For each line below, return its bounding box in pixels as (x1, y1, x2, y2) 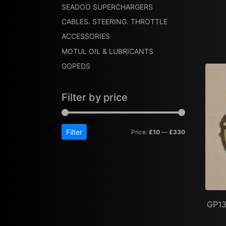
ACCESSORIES (62, 32, 110, 41)
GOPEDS (62, 62, 90, 71)
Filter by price (62, 91, 128, 104)
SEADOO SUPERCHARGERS (62, 2, 153, 11)
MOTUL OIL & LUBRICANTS (62, 46, 153, 55)
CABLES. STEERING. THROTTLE (62, 17, 167, 26)
